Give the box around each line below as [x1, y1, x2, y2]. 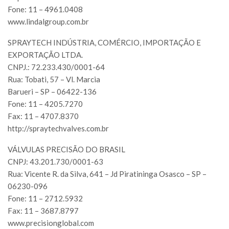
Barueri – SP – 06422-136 [8, 87, 97, 97]
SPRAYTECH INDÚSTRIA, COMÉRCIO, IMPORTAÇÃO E [8, 38, 201, 48]
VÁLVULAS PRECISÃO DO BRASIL [8, 145, 125, 154]
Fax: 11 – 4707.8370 [8, 111, 79, 121]
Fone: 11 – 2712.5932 [8, 194, 83, 203]
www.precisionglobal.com [8, 218, 94, 228]
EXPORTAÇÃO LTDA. [8, 50, 83, 60]
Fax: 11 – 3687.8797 [8, 206, 79, 216]
